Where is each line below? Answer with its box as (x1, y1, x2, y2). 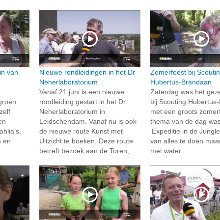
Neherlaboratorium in (39, 108, 105, 116)
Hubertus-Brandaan (150, 78, 212, 86)
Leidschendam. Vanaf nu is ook (39, 117, 137, 126)
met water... (150, 147, 187, 155)
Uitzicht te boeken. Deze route (39, 137, 133, 145)
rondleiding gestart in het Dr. (39, 98, 127, 106)
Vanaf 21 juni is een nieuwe (39, 88, 124, 96)
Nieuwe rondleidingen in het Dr (39, 68, 135, 77)
